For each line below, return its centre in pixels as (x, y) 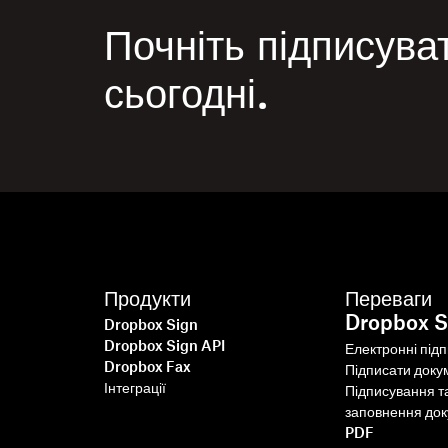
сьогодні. (186, 96)
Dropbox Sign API (164, 347)
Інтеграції (135, 389)
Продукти (147, 300)
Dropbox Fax (147, 368)
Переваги (389, 300)
